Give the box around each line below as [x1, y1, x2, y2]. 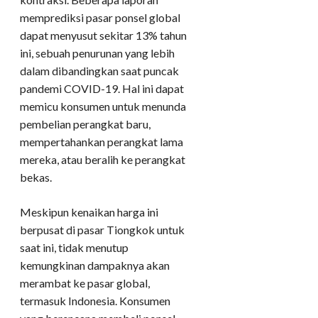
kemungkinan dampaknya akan [20, 258, 170, 273]
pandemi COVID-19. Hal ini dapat [20, 82, 184, 96]
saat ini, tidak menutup [20, 241, 128, 255]
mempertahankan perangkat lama [20, 135, 183, 149]
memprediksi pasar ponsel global [20, 11, 180, 25]
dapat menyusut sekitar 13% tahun [20, 28, 187, 43]
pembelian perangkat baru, [20, 117, 150, 131]
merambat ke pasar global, [20, 276, 150, 290]
